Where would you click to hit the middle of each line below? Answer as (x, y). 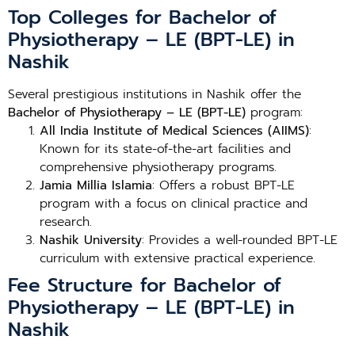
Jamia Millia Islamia (96, 185)
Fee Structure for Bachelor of (145, 285)
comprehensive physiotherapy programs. (158, 167)
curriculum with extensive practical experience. (177, 258)
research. (66, 222)
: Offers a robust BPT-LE (223, 185)
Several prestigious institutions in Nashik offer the (155, 94)
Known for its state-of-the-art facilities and (165, 149)
